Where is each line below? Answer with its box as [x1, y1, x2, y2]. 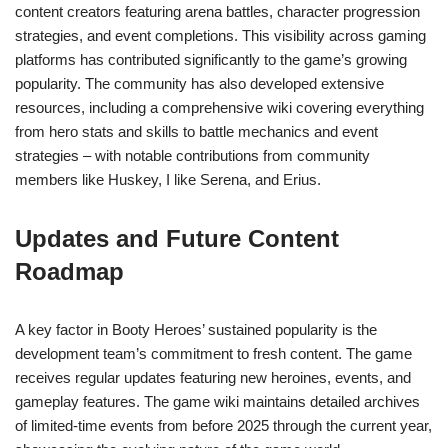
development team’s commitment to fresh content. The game [15, 345, 412, 363]
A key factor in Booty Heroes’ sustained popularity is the [15, 321, 377, 339]
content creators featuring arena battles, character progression [15, 3, 420, 21]
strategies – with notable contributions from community [15, 147, 370, 165]
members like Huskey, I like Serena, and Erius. [15, 171, 321, 189]
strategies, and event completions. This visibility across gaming [15, 27, 426, 45]
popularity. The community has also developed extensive [15, 75, 384, 93]
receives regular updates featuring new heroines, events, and [15, 369, 411, 387]
